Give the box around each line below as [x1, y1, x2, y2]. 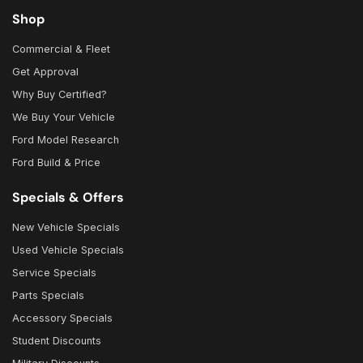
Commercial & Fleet [12, 43, 110, 56]
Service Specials [12, 267, 96, 280]
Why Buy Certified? [12, 88, 107, 101]
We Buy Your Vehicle [12, 111, 115, 124]
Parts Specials [12, 289, 84, 302]
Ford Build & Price [12, 156, 100, 169]
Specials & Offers [12, 189, 124, 207]
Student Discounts [12, 335, 101, 348]
